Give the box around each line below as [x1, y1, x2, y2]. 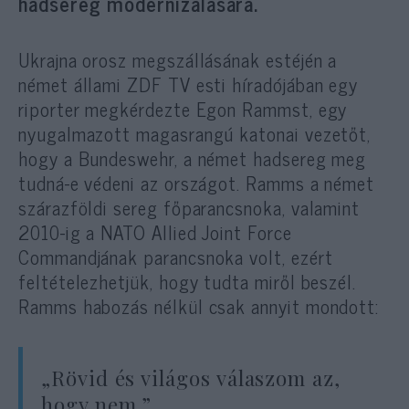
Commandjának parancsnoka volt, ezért [18, 240, 333, 272]
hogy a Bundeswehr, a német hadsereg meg [18, 142, 367, 173]
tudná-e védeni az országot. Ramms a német [18, 166, 375, 198]
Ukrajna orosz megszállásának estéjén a [18, 43, 338, 75]
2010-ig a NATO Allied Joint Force [18, 215, 292, 247]
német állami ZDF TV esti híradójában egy [18, 68, 359, 100]
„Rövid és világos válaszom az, [41, 363, 341, 392]
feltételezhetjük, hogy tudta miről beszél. [18, 265, 357, 297]
